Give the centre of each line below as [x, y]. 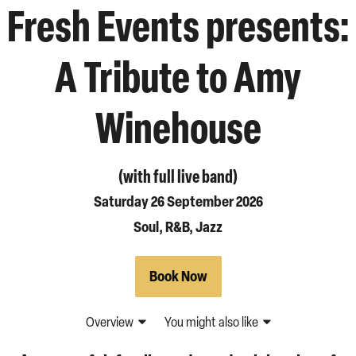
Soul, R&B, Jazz [178, 227]
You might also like [212, 322]
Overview [110, 322]
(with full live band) [178, 176]
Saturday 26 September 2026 [178, 201]
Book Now [178, 276]
